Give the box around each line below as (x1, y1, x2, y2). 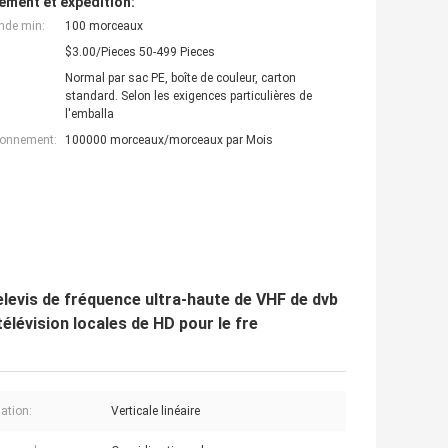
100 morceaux (65, 18, 143, 33)
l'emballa (65, 106, 114, 121)
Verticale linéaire (111, 403, 200, 418)
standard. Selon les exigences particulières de (65, 88, 312, 103)
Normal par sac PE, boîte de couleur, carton (65, 70, 296, 85)
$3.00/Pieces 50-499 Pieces (65, 44, 215, 59)
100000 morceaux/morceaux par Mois (65, 132, 273, 147)
